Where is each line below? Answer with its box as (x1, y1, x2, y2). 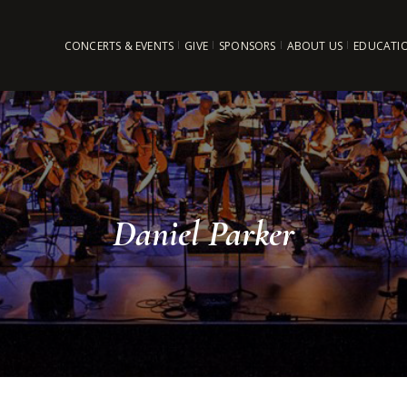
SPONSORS (218, 37, 276, 54)
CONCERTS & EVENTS (64, 37, 174, 54)
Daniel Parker (113, 212, 294, 255)
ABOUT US (286, 37, 343, 54)
